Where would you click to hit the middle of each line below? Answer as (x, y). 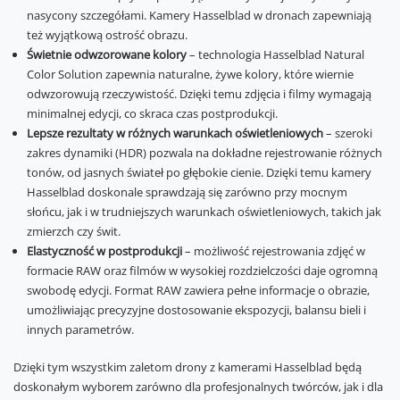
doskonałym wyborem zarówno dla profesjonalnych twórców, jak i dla (198, 387)
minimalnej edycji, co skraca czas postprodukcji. (152, 113)
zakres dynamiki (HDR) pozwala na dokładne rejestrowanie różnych (204, 153)
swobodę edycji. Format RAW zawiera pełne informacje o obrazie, (198, 290)
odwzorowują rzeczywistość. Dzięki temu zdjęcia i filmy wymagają (199, 94)
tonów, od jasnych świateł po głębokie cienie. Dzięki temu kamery (199, 172)
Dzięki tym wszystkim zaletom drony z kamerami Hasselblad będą (187, 367)
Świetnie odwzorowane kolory (107, 54)
